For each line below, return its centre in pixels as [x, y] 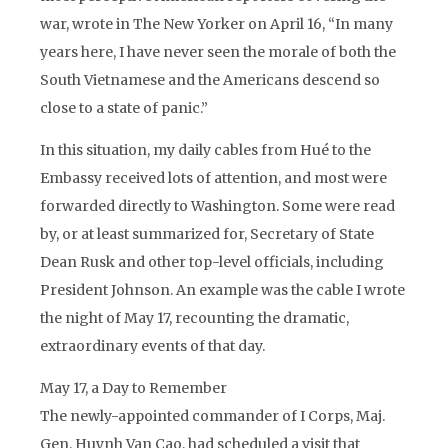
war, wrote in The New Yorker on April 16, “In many [216, 24]
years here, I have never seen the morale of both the [218, 52]
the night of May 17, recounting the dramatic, [194, 318]
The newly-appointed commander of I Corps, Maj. [212, 416]
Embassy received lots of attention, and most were [213, 178]
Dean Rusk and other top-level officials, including [212, 262]
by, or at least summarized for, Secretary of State [207, 234]
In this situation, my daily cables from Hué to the [205, 150]
